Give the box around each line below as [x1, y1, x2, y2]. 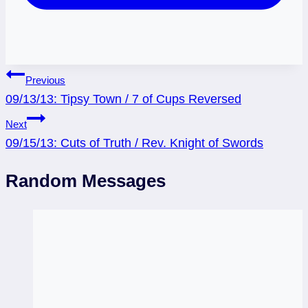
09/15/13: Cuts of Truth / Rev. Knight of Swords [5, 136, 263, 151]
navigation [5, 93, 93, 115]
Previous [25, 74, 65, 87]
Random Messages [5, 170, 166, 191]
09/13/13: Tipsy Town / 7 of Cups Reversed [5, 92, 241, 107]
